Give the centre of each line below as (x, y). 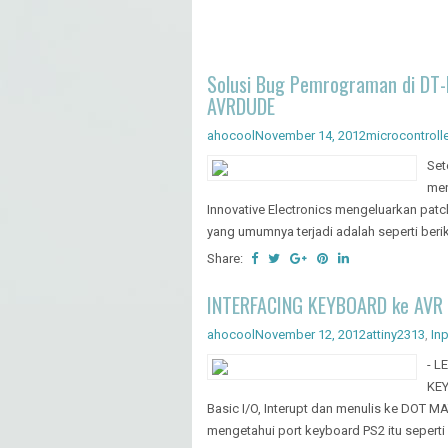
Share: (226, 258)
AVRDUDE (241, 105)
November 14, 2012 (310, 135)
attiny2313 (395, 334)
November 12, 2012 (310, 334)
